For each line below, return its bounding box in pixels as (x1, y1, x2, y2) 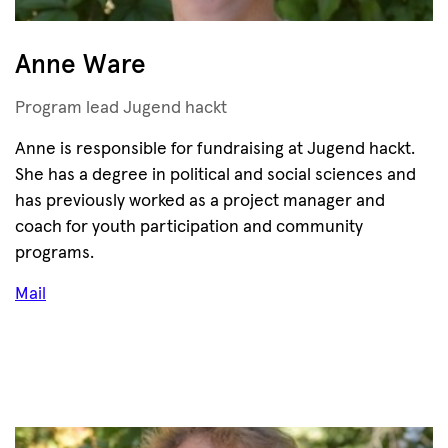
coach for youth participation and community (15, 218, 363, 236)
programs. (15, 244, 94, 262)
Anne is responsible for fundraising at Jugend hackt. (15, 140, 415, 158)
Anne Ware (15, 52, 146, 79)
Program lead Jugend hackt (15, 99, 227, 117)
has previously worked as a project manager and (15, 192, 385, 210)
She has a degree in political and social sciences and (15, 166, 416, 184)
